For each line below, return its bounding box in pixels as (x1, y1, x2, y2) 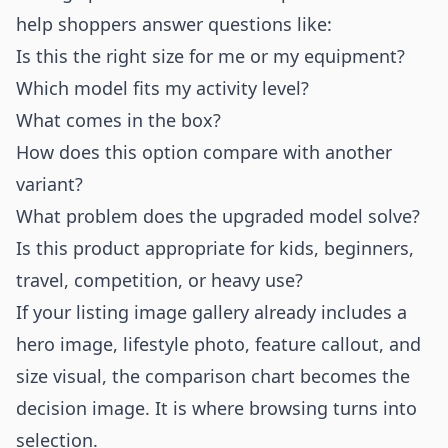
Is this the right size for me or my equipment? (16, 44, 405, 68)
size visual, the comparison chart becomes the (16, 364, 410, 388)
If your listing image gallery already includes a (16, 300, 407, 324)
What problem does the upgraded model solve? (16, 204, 420, 228)
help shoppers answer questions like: (16, 12, 332, 36)
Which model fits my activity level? (16, 76, 309, 100)
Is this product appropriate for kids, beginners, (16, 236, 414, 260)
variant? (16, 172, 83, 196)
